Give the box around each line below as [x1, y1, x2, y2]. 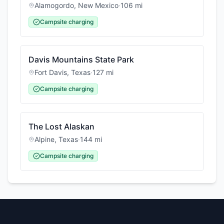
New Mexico [78, 1, 118, 9]
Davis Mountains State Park [28, 54, 134, 64]
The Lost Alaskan [28, 121, 94, 131]
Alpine [34, 135, 54, 143]
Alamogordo [34, 1, 74, 9]
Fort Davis [34, 68, 67, 76]
